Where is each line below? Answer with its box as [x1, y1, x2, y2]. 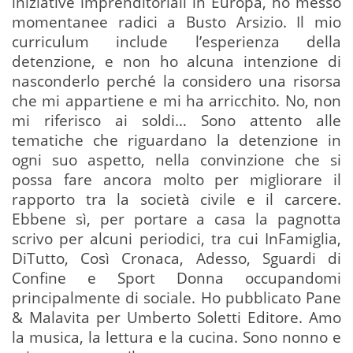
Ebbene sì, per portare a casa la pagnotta [12, 209, 341, 229]
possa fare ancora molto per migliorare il [12, 169, 341, 190]
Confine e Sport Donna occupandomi [12, 268, 341, 288]
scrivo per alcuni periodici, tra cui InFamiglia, [12, 229, 341, 249]
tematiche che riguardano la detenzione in [12, 130, 341, 150]
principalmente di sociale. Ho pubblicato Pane [12, 288, 341, 308]
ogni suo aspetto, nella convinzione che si [12, 150, 341, 170]
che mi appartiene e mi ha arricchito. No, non [12, 91, 341, 111]
